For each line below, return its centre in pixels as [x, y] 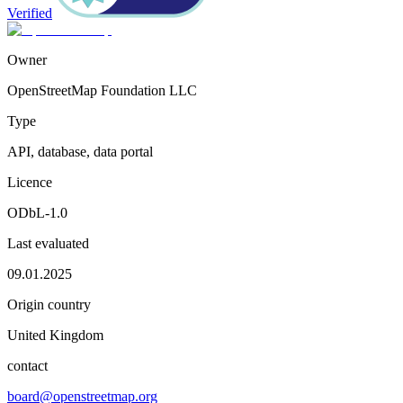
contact [27, 365]
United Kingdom [55, 335]
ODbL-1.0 [37, 212]
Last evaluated [48, 243]
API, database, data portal [80, 151]
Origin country [49, 304]
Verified [30, 13]
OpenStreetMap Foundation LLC [102, 90]
